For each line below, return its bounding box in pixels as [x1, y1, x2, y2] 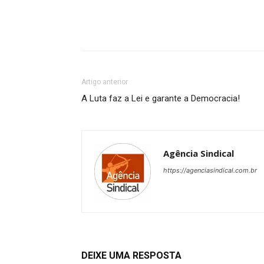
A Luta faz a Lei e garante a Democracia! [81, 93, 240, 104]
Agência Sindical [163, 147, 234, 160]
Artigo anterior [81, 78, 128, 87]
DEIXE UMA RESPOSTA [81, 250, 181, 262]
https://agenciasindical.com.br [163, 166, 257, 175]
